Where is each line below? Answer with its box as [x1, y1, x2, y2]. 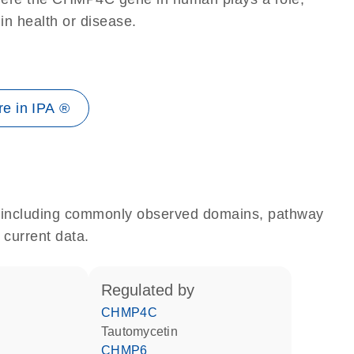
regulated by [111, 281, 195, 299]
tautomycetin [107, 325, 178, 338]
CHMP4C [111, 306, 158, 319]
